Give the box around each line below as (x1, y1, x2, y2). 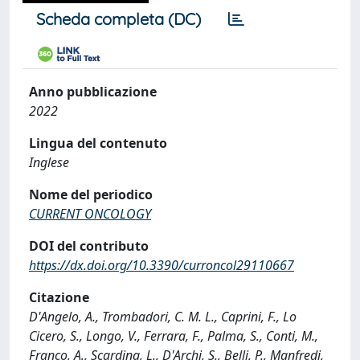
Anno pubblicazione (29, 83, 157, 100)
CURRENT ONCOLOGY (29, 205, 151, 223)
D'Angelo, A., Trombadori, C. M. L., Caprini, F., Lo (29, 308, 297, 325)
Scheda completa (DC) (36, 9, 201, 29)
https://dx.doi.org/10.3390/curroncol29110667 (29, 256, 294, 274)
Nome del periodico (29, 186, 153, 203)
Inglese (29, 153, 69, 171)
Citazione (29, 288, 89, 306)
